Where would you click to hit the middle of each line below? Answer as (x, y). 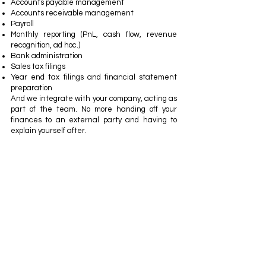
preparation (31, 88)
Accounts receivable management (72, 13)
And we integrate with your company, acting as (94, 99)
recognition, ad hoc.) (45, 45)
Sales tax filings (38, 66)
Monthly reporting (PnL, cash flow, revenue (94, 34)
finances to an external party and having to (94, 120)
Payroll (22, 24)
